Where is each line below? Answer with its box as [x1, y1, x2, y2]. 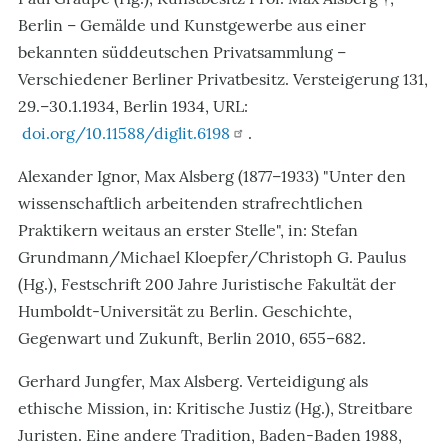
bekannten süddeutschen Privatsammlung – [18, 41, 346, 62]
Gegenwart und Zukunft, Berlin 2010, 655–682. [18, 327, 366, 348]
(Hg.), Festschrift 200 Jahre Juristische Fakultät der [18, 273, 396, 294]
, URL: [205, 95, 248, 116]
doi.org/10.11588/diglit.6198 [22, 122, 230, 143]
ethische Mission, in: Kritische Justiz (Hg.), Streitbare [18, 397, 413, 418]
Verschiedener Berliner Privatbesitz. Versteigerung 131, [18, 68, 428, 89]
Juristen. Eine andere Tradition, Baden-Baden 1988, [18, 424, 402, 445]
